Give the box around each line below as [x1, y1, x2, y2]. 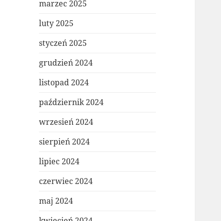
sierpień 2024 [39, 136, 90, 147]
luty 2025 [39, 18, 74, 29]
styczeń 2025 [39, 37, 87, 49]
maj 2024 [39, 195, 74, 207]
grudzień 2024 [39, 57, 93, 69]
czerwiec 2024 [39, 176, 93, 187]
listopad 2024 [39, 77, 89, 88]
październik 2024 [39, 97, 104, 108]
